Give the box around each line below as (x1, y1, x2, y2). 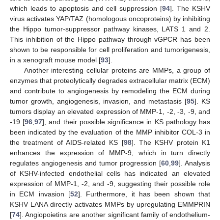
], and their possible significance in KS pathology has (42, 118, 211, 126)
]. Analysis (179, 159, 210, 167)
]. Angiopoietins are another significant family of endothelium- (20, 211, 210, 219)
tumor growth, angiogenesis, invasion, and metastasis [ (10, 97, 187, 106)
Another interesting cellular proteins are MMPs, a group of (24, 66, 210, 75)
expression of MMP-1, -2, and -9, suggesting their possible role (10, 180, 210, 188)
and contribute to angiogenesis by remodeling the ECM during (10, 87, 210, 95)
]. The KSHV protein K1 (131, 138, 211, 147)
